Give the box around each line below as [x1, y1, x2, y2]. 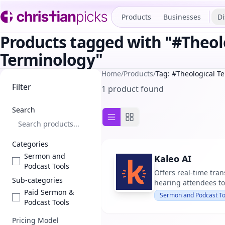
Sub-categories [12, 175, 63, 185]
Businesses [163, 12, 201, 22]
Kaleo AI [154, 153, 191, 165]
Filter [12, 81, 31, 92]
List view [110, 117, 143, 128]
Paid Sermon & [24, 187, 74, 197]
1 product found [101, 83, 164, 94]
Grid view [129, 117, 165, 128]
